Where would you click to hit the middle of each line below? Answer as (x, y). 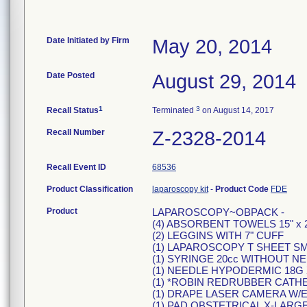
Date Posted (71, 75)
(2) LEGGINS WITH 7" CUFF (218, 235)
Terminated (174, 110)
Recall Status (73, 110)
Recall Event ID (76, 167)
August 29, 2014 (224, 82)
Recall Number (76, 132)
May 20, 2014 (212, 47)
